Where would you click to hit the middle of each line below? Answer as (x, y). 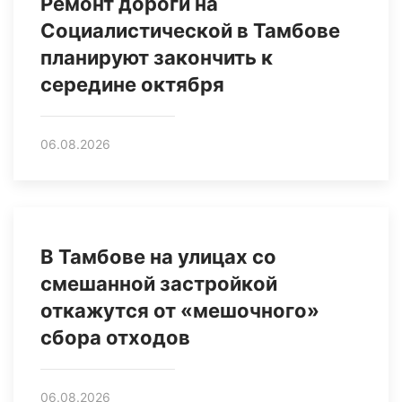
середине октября (132, 85)
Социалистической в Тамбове (190, 31)
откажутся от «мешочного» (180, 311)
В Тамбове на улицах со (158, 257)
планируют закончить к (157, 58)
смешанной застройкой (159, 284)
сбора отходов (115, 338)
